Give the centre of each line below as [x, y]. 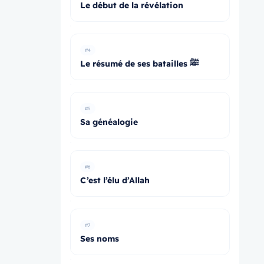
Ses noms [100, 239]
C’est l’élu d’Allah [115, 180]
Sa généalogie [109, 122]
